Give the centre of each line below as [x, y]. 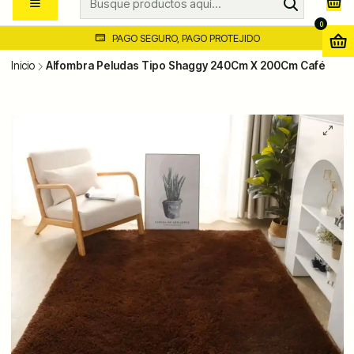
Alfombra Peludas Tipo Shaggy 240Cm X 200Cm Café [185, 66]
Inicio [23, 66]
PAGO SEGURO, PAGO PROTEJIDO [186, 38]
